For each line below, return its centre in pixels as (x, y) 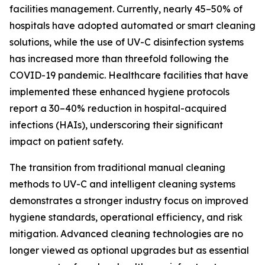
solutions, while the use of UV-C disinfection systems (127, 42)
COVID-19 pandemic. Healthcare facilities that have (129, 75)
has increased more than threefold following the (119, 58)
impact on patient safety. (66, 141)
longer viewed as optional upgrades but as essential (129, 250)
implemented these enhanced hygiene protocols (119, 91)
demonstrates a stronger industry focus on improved (129, 200)
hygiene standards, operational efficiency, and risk (126, 217)
